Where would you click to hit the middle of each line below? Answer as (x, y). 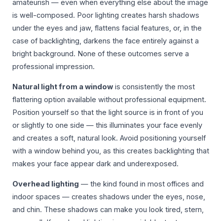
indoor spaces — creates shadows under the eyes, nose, (109, 197)
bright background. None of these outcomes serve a (101, 54)
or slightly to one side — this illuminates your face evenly (107, 126)
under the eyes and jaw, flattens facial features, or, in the (107, 28)
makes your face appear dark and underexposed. (95, 164)
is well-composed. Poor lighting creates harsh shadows (106, 16)
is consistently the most (154, 87)
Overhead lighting (46, 184)
